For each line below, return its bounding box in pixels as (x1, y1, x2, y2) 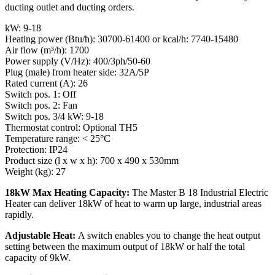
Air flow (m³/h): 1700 (5, 44, 89, 55)
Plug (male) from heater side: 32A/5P (5, 66, 149, 77)
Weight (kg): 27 (5, 166, 66, 177)
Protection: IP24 (5, 144, 68, 155)
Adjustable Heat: (5, 230, 76, 241)
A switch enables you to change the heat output (76, 230, 260, 241)
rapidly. (5, 209, 34, 220)
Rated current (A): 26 (5, 77, 88, 88)
